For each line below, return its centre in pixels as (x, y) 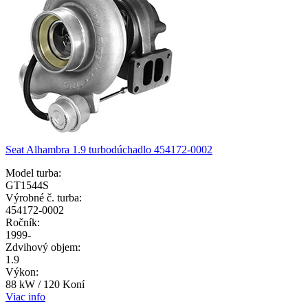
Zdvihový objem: (43, 247)
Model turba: (33, 173)
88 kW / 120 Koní (45, 285)
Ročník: (23, 223)
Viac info (25, 297)
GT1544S (27, 186)
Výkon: (22, 272)
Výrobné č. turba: (44, 198)
